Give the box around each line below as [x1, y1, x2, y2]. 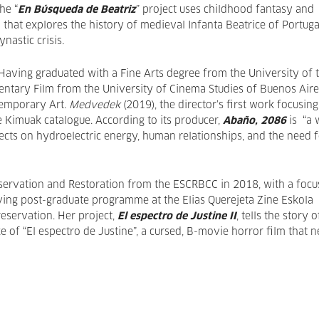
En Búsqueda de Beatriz [18, 5, 136, 15]
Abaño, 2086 [223, 116, 286, 126]
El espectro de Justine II [117, 211, 236, 221]
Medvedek [69, 100, 123, 110]
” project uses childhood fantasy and [136, 5, 314, 15]
